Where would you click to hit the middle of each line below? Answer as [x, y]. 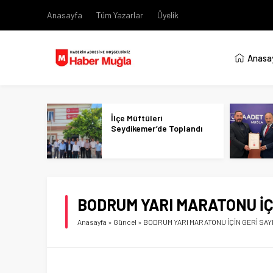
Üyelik [168, 15]
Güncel [125, 222]
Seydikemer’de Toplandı [157, 128]
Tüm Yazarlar [120, 15]
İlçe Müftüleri [136, 118]
